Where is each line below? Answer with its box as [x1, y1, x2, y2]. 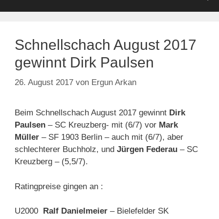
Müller [15, 132, 39, 142]
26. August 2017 [15, 78, 73, 88]
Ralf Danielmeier [43, 206, 108, 216]
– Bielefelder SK [108, 206, 169, 216]
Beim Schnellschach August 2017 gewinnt [15, 108, 169, 118]
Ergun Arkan [91, 78, 136, 88]
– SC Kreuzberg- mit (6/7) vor [48, 120, 159, 130]
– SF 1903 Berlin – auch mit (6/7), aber [39, 132, 183, 142]
